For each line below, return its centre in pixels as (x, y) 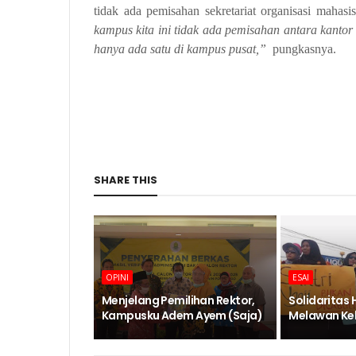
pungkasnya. (304, 49)
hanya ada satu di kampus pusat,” (180, 49)
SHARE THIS (126, 180)
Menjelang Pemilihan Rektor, (178, 300)
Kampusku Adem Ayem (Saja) (182, 315)
